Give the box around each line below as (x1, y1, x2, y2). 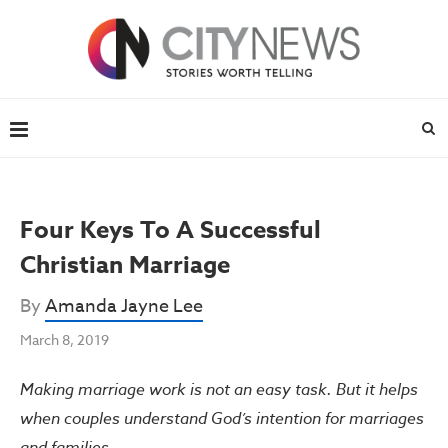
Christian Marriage (20, 248, 230, 283)
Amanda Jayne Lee (45, 293, 203, 320)
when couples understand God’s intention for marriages (20, 407, 424, 429)
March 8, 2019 (20, 330, 109, 349)
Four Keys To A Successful (20, 213, 321, 248)
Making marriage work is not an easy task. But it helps (20, 378, 418, 400)
